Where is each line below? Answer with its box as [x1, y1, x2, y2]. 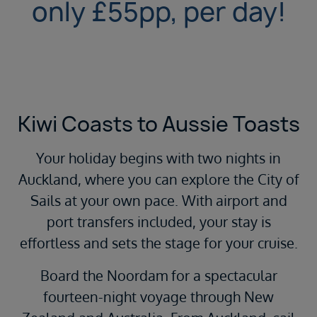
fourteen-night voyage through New [43, 287, 274, 306]
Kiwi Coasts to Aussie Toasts [17, 110, 300, 139]
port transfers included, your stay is [46, 212, 271, 231]
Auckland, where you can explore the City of [18, 170, 299, 189]
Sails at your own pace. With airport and [30, 191, 287, 210]
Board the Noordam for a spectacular [40, 266, 277, 285]
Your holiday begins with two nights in [36, 149, 281, 168]
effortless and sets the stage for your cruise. [19, 234, 298, 253]
